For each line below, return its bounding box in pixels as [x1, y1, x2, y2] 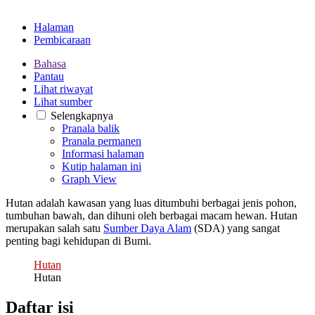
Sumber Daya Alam [103, 221, 191, 234]
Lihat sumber [34, 95, 92, 108]
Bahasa [34, 57, 66, 70]
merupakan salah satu [6, 221, 103, 234]
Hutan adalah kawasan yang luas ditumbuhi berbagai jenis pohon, [6, 196, 297, 209]
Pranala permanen [62, 134, 141, 147]
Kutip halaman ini [62, 160, 141, 172]
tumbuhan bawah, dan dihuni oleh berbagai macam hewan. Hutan [6, 209, 297, 221]
